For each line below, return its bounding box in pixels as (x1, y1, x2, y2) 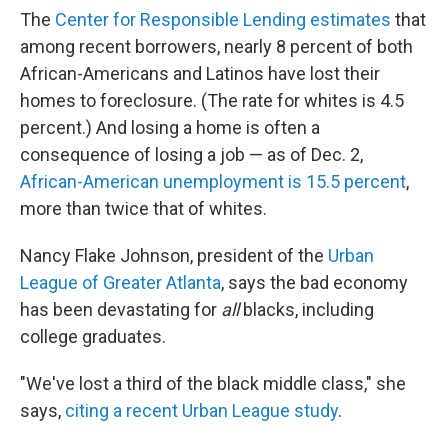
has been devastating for (20, 299, 221, 320)
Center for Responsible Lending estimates (55, 9, 391, 30)
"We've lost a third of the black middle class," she (20, 373, 406, 394)
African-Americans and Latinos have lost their (20, 63, 380, 84)
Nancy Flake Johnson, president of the (20, 245, 328, 266)
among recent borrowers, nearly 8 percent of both (20, 36, 413, 57)
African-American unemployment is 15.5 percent (20, 171, 406, 192)
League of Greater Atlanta (20, 272, 221, 293)
